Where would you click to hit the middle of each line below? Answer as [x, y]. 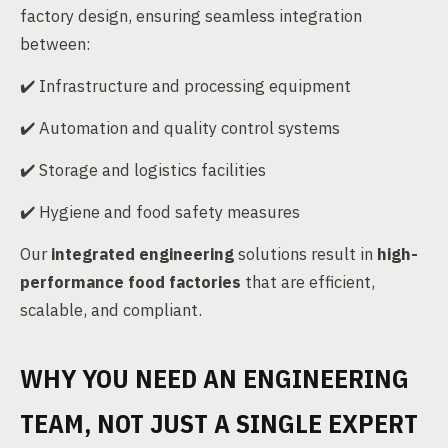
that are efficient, [308, 282]
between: [55, 44]
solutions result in [305, 254]
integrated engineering [142, 254]
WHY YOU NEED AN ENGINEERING [214, 378]
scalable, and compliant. [111, 310]
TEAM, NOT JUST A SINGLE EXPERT [219, 423]
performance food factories [130, 282]
